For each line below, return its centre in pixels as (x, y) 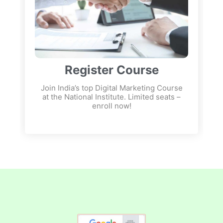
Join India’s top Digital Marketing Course (111, 88)
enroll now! (111, 106)
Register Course (111, 70)
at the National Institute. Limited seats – (111, 97)
